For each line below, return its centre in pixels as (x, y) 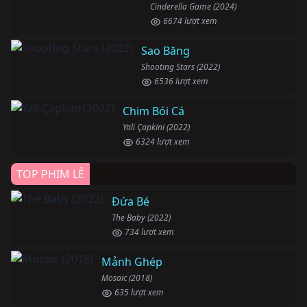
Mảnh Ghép (132, 262)
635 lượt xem (138, 293)
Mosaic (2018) (127, 278)
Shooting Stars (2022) (181, 67)
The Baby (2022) (141, 218)
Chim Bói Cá (153, 111)
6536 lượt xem (180, 82)
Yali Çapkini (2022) (156, 127)
